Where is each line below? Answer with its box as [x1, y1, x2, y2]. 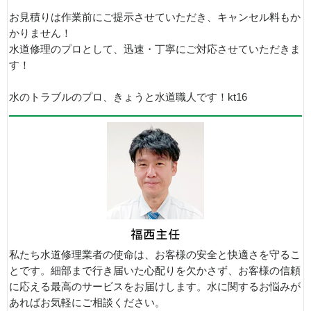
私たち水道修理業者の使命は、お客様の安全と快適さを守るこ [9, 249, 301, 260]
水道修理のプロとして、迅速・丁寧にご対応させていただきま [9, 43, 301, 55]
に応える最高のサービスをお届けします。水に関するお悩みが [9, 280, 301, 292]
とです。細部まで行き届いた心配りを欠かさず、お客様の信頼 [9, 264, 301, 276]
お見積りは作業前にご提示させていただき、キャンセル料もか [9, 11, 301, 23]
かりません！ [9, 27, 72, 39]
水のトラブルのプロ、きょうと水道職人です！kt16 [9, 91, 247, 103]
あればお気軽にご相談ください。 [9, 296, 165, 308]
